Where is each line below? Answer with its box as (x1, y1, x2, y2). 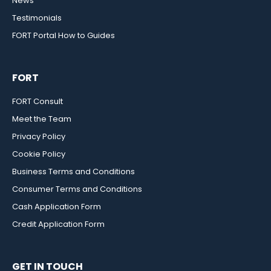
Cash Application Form (12, 201, 101, 213)
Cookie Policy (12, 148, 65, 160)
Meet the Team (12, 113, 71, 125)
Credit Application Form (12, 218, 105, 230)
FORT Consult (12, 96, 63, 108)
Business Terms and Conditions (12, 166, 135, 178)
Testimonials (12, 12, 62, 24)
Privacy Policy (12, 131, 65, 143)
